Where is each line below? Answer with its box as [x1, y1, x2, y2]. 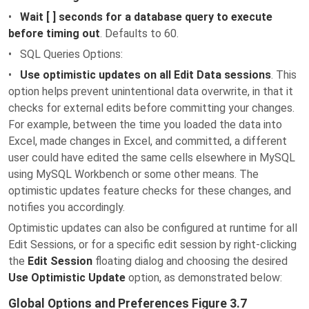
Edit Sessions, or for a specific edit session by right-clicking [8, 238, 297, 251]
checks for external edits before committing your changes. [8, 101, 295, 114]
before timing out [8, 27, 100, 40]
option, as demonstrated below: [126, 271, 282, 284]
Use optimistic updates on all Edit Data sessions [20, 68, 271, 81]
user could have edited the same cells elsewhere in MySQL [8, 151, 295, 164]
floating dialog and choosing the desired [92, 255, 288, 268]
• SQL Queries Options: [8, 48, 123, 61]
